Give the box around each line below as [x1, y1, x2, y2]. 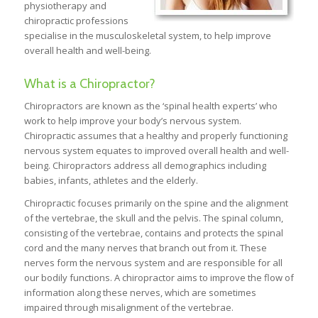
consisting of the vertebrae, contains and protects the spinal [23, 226, 283, 239]
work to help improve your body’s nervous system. [23, 114, 241, 127]
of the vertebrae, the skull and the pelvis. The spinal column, [23, 211, 283, 224]
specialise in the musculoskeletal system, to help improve [23, 28, 271, 42]
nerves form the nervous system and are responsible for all [23, 256, 283, 269]
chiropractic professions [23, 13, 128, 27]
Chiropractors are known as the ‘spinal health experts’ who [23, 99, 278, 112]
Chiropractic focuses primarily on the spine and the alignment [23, 196, 288, 209]
